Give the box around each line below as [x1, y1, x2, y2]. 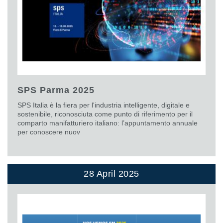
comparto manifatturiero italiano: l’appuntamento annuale [17, 118, 198, 127]
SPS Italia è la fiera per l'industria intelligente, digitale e [17, 101, 190, 109]
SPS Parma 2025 [17, 85, 95, 95]
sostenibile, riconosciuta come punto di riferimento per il [17, 110, 193, 118]
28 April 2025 [84, 168, 139, 179]
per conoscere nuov [17, 127, 80, 136]
